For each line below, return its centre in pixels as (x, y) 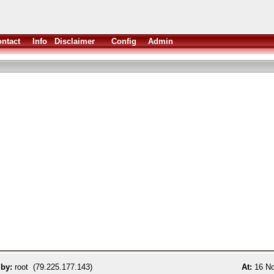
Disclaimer (75, 41)
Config (124, 41)
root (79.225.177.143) (52, 267)
